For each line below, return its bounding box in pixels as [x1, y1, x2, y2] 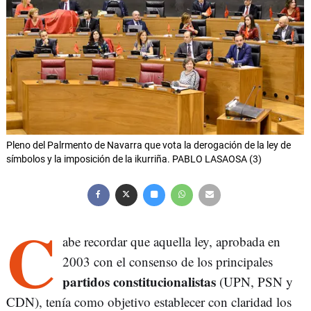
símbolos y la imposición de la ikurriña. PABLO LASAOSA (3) [6, 153, 262, 165]
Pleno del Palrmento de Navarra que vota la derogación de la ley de [6, 140, 291, 151]
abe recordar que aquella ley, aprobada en [62, 233, 280, 251]
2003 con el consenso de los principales [62, 253, 273, 271]
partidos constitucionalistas [62, 272, 216, 292]
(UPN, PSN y [216, 273, 293, 291]
